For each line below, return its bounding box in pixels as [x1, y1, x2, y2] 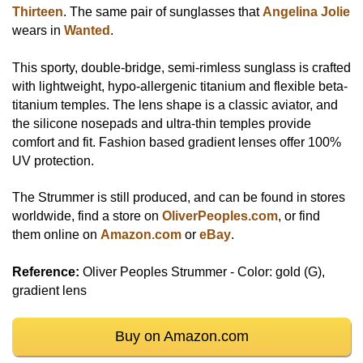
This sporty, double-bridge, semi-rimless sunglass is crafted [12, 60, 351, 75]
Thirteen [12, 5, 63, 19]
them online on [12, 228, 100, 242]
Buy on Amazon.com [114, 328, 249, 345]
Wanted [64, 23, 110, 38]
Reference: [12, 264, 79, 279]
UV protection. [12, 153, 94, 168]
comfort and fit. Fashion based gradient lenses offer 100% [12, 135, 341, 149]
